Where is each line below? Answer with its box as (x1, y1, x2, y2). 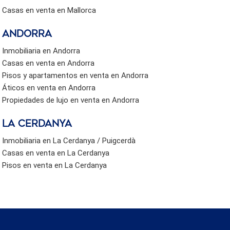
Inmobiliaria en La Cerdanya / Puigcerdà (2, 136, 136, 145)
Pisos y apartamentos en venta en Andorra (2, 70, 149, 80)
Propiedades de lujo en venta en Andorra (2, 95, 140, 105)
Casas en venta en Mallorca (2, 5, 97, 15)
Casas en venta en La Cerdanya (2, 148, 110, 158)
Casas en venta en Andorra (2, 58, 95, 68)
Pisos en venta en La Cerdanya (2, 160, 107, 170)
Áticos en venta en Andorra (2, 83, 96, 92)
